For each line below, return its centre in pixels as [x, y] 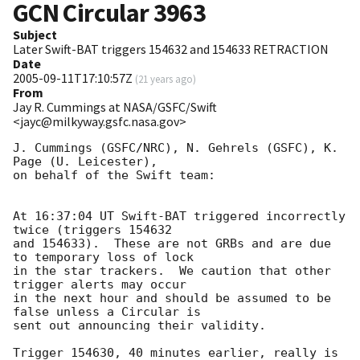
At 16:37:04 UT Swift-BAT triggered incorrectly [179, 217]
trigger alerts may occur [103, 285]
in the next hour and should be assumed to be [172, 299]
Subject [35, 35]
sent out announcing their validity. [139, 326]
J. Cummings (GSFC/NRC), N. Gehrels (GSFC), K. [176, 148]
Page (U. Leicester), [85, 162]
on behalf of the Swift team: [114, 176]
